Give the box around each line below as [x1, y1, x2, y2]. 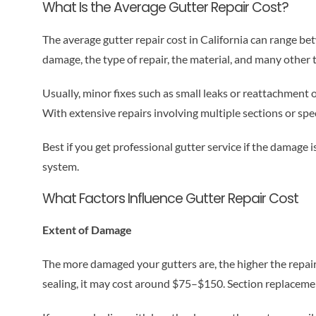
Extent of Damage [42, 222, 132, 236]
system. [42, 159, 79, 173]
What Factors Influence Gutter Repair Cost [42, 188, 298, 208]
